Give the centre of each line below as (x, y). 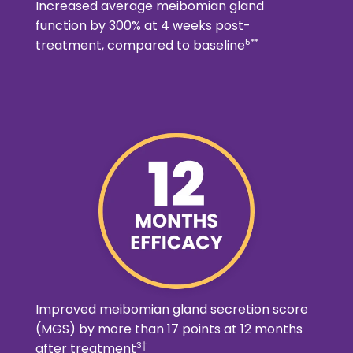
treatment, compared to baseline (140, 45)
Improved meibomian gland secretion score (171, 309)
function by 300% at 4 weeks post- (143, 25)
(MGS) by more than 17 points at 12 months (169, 329)
